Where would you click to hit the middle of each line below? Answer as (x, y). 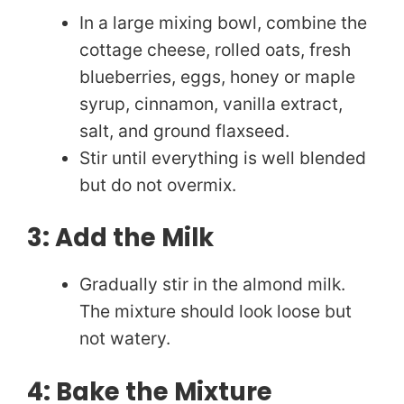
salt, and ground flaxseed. (184, 130)
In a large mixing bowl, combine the (223, 22)
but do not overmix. (157, 184)
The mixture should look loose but (215, 312)
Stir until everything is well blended (222, 157)
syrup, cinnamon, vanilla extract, (211, 103)
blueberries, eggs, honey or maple (217, 76)
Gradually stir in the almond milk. (212, 285)
